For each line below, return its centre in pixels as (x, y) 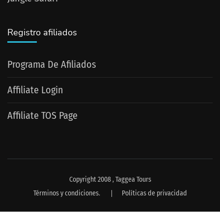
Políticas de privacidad (154, 193)
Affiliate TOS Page (42, 115)
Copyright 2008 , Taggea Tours (110, 179)
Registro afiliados (42, 32)
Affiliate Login (35, 90)
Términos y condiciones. (67, 193)
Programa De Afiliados (52, 64)
